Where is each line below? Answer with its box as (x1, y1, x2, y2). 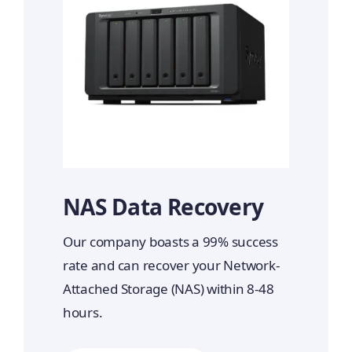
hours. (62, 303, 103, 322)
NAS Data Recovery (62, 192, 264, 222)
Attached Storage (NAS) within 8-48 (62, 280, 274, 299)
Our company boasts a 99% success (62, 233, 278, 251)
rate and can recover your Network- (62, 256, 280, 275)
